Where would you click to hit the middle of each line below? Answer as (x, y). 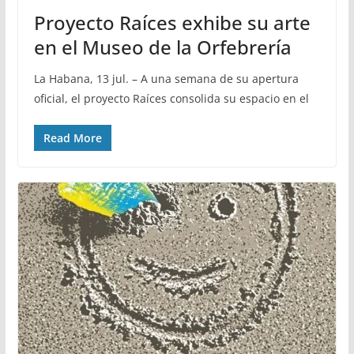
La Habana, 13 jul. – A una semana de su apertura (166, 78)
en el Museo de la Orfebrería (162, 47)
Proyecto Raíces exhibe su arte (172, 22)
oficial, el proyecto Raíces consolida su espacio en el (171, 98)
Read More (72, 137)
